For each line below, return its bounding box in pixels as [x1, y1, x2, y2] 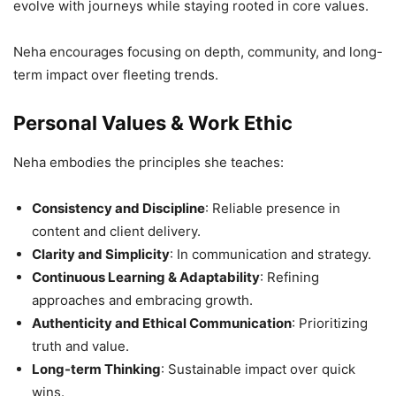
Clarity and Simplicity [32, 246, 170, 263]
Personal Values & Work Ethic [13, 111, 293, 135]
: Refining [260, 269, 319, 286]
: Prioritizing [292, 315, 368, 332]
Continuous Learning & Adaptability [32, 269, 260, 286]
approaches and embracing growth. [32, 292, 253, 309]
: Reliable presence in [205, 200, 340, 217]
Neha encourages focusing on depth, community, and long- [13, 43, 383, 61]
